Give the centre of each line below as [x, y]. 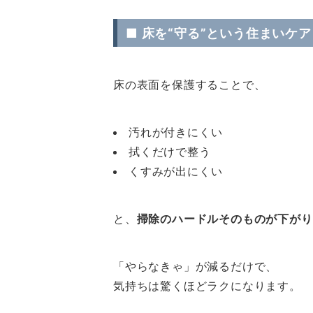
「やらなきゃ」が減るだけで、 [196, 266]
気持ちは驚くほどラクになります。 [207, 286]
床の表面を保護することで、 [190, 85]
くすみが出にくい [176, 171]
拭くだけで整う [170, 152]
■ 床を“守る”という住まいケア [219, 33]
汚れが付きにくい [176, 132]
